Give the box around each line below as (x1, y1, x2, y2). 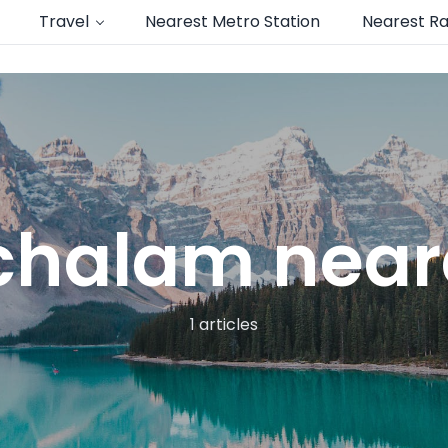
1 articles (190, 312, 258, 336)
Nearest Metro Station (145, 10, 321, 33)
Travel (39, 10, 90, 33)
